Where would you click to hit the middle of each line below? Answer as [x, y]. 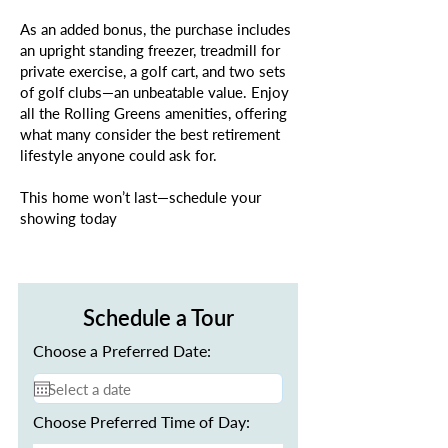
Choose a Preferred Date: [122, 350]
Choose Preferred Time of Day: [141, 421]
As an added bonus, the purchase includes [155, 29]
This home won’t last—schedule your [140, 197]
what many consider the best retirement [150, 134]
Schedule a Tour [158, 317]
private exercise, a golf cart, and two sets [153, 71]
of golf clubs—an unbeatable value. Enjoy [154, 92]
